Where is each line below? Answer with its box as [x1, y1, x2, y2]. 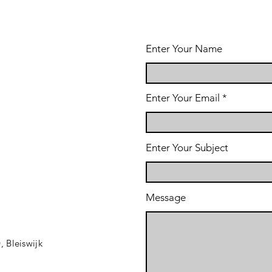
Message [146, 191, 186, 203]
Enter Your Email [146, 92, 220, 104]
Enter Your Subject [146, 141, 228, 154]
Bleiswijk [6, 237, 42, 249]
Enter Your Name [146, 42, 222, 55]
